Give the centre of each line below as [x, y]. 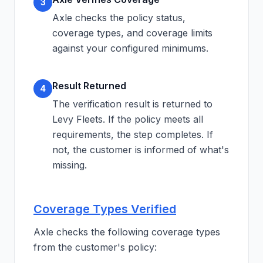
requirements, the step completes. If [133, 134]
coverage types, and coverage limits [132, 33]
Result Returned [89, 86]
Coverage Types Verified [105, 209]
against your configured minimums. [130, 48]
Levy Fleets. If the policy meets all [128, 119]
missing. [70, 165]
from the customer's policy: [95, 247]
